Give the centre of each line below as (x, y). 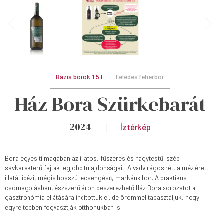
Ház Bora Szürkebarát (110, 104)
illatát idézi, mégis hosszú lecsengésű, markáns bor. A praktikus (96, 177)
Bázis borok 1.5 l (79, 77)
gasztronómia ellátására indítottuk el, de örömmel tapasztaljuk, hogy (102, 197)
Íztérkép (136, 126)
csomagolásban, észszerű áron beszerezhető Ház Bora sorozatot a (100, 187)
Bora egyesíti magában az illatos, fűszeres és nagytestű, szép (93, 158)
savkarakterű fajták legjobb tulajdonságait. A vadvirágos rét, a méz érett (107, 167)
